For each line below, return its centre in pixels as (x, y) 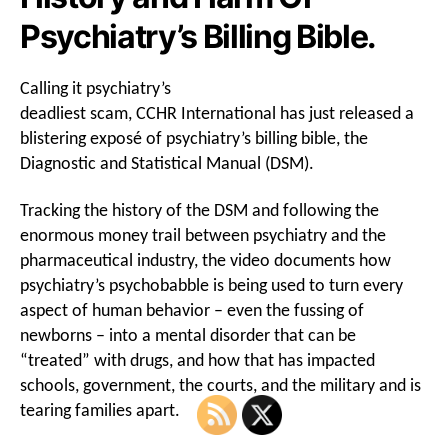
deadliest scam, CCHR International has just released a (217, 114)
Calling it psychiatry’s (95, 89)
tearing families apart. (100, 411)
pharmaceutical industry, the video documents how (205, 261)
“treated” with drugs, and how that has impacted (197, 361)
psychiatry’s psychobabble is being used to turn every (211, 286)
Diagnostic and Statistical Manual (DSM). (167, 164)
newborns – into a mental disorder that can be (188, 336)
